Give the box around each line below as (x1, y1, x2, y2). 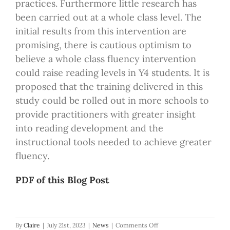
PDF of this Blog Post (15, 174, 109, 186)
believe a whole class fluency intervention (15, 52, 196, 65)
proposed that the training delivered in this (15, 80, 203, 92)
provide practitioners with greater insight (15, 108, 196, 120)
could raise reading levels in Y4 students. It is (15, 66, 209, 79)
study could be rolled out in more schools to (15, 94, 209, 106)
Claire (24, 221, 40, 229)
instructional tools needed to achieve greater (15, 136, 212, 148)
